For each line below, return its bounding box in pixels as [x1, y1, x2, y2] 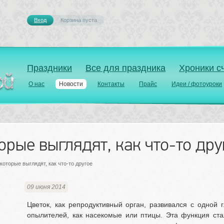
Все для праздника [85, 62, 165, 73]
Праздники [27, 62, 72, 73]
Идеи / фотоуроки [171, 80, 222, 87]
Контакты [97, 80, 124, 87]
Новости [59, 80, 83, 87]
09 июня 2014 [27, 183, 65, 190]
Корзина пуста [60, 17, 97, 23]
